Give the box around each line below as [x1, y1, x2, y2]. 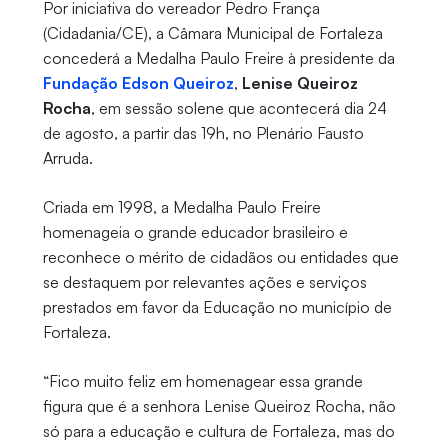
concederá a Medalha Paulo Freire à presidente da [42, 48, 395, 69]
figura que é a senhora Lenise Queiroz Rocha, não [42, 396, 396, 417]
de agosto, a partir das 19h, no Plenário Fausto [42, 123, 364, 144]
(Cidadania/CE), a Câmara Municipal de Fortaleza [42, 23, 383, 44]
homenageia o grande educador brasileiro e [42, 222, 348, 243]
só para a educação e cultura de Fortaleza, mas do [42, 421, 395, 442]
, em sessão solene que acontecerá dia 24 [90, 98, 387, 119]
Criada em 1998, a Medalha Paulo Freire [42, 197, 321, 218]
